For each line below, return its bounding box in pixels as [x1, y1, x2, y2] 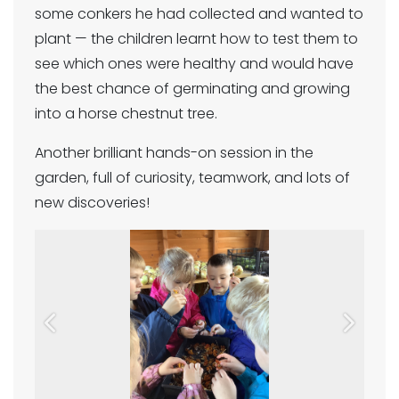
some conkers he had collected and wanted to [35, 3, 363, 24]
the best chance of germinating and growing [35, 77, 350, 99]
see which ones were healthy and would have [35, 53, 354, 74]
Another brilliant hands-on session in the [35, 142, 313, 163]
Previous [50, 322, 108, 344]
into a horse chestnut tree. [35, 102, 221, 124]
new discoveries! [35, 191, 153, 213]
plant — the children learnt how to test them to [35, 28, 358, 49]
